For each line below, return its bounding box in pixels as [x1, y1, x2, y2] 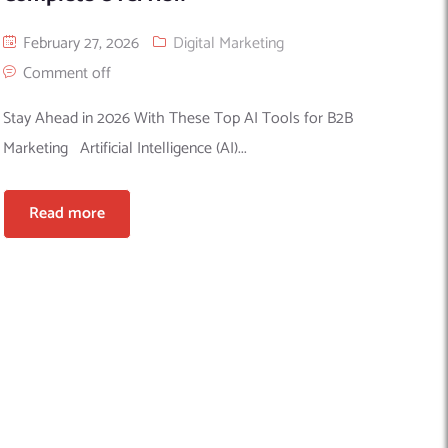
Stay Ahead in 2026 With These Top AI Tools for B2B [3, 104, 354, 132]
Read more [29, 199, 106, 227]
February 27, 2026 [19, 29, 140, 57]
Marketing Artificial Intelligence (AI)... [3, 134, 248, 162]
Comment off [23, 59, 112, 87]
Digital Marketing [173, 29, 285, 57]
